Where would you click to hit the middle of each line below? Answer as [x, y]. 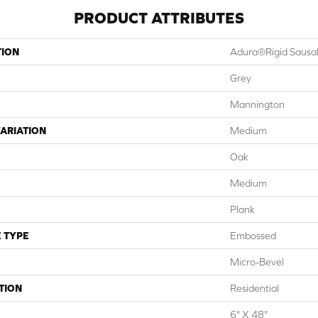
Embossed [253, 236]
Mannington [257, 104]
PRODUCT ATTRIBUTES [159, 18]
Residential [254, 288]
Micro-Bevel [257, 262]
